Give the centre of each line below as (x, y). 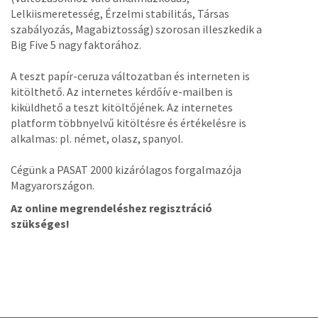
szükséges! (40, 224)
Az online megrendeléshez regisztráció (111, 208)
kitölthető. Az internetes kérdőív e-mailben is (122, 92)
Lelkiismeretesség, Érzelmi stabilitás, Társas (120, 14)
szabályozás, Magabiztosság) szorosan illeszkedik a (136, 29)
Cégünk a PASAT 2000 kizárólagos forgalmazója (126, 170)
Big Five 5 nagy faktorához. (76, 45)
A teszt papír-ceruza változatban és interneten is (130, 76)
